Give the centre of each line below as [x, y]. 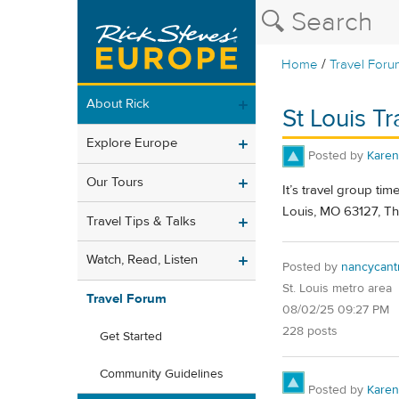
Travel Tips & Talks [141, 221]
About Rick [118, 104]
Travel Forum [126, 299]
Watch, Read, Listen [142, 260]
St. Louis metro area [337, 288]
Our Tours [115, 182]
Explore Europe [132, 143]
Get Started [131, 337]
